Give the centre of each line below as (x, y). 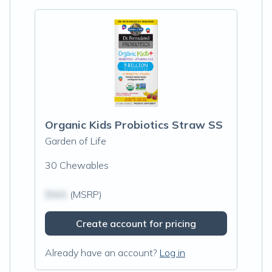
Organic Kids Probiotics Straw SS (134, 125)
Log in (172, 253)
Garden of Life (76, 141)
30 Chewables (77, 165)
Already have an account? (101, 253)
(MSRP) (85, 194)
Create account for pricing (136, 223)
